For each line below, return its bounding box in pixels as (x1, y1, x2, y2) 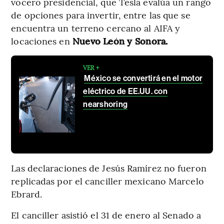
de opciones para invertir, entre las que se (11, 8, 190, 21)
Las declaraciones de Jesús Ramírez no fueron (11, 161, 206, 174)
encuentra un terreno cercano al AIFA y (11, 21, 180, 34)
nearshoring (83, 99, 128, 109)
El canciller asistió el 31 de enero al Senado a (11, 208, 201, 221)
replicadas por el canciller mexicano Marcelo (11, 174, 204, 187)
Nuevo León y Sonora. (72, 34, 168, 47)
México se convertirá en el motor (84, 73, 203, 83)
